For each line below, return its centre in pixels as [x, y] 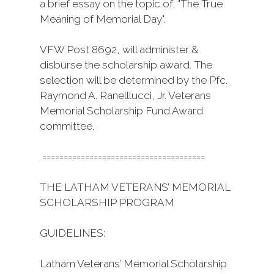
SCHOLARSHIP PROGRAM [107, 202]
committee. [67, 126]
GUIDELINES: [72, 233]
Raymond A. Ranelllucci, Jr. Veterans [125, 95]
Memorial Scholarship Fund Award [121, 111]
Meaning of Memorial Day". [102, 19]
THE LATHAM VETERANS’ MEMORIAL [135, 187]
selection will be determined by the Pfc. [134, 80]
